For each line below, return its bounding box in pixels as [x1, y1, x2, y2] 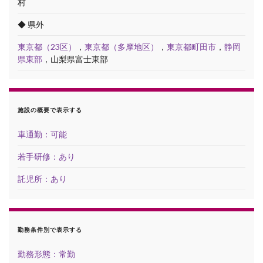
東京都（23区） [18, 41, 76, 52]
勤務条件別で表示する [18, 225, 82, 233]
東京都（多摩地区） [85, 41, 159, 52]
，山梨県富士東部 [42, 53, 108, 64]
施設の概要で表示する [18, 106, 82, 113]
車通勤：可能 [18, 129, 67, 139]
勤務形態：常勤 [18, 248, 75, 259]
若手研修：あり [18, 151, 75, 161]
